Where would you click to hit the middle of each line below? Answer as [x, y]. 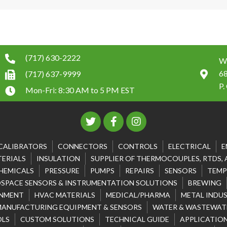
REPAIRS [139, 171]
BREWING [204, 183]
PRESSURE [62, 171]
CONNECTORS [82, 146]
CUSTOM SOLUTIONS [57, 219]
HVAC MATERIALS [65, 195]
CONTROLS [138, 146]
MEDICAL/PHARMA [138, 195]
